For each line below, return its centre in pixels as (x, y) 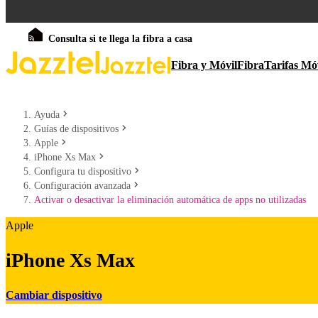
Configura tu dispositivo (83, 171)
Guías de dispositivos (76, 129)
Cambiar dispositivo (54, 295)
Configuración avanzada (82, 186)
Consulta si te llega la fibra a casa (120, 39)
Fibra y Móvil (204, 65)
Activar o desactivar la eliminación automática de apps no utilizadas (170, 200)
